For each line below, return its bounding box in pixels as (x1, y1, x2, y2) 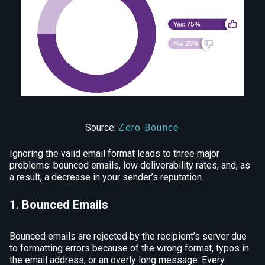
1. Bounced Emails (9, 198, 108, 212)
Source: (85, 122, 119, 134)
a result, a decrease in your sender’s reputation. (9, 172, 203, 183)
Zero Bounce (118, 122, 180, 134)
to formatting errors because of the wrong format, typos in (9, 243, 249, 254)
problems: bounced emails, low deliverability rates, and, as (9, 160, 250, 172)
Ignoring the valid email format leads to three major (9, 148, 219, 160)
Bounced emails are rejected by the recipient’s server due (9, 231, 247, 243)
